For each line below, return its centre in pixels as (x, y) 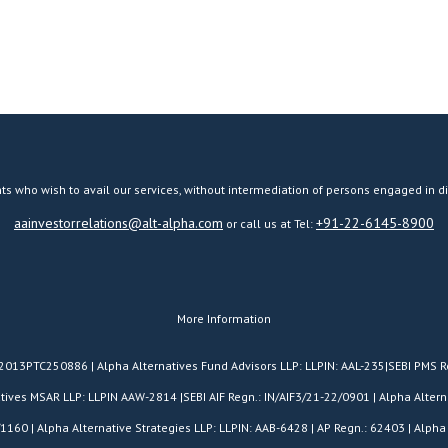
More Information (224, 319)
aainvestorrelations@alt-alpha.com (118, 222)
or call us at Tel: (269, 223)
